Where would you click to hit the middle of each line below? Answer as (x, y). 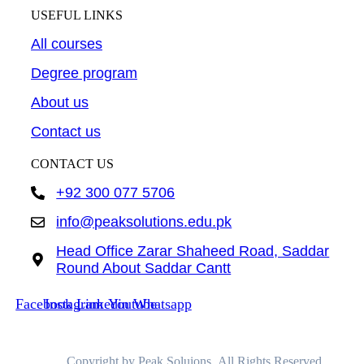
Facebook (44, 304)
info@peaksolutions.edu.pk (144, 221)
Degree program (84, 73)
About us (60, 102)
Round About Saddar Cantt (144, 268)
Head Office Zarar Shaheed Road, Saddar (193, 251)
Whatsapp (162, 304)
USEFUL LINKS (77, 15)
